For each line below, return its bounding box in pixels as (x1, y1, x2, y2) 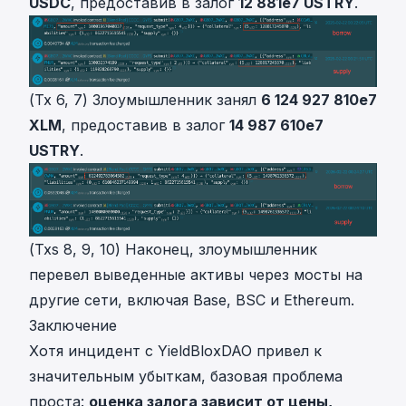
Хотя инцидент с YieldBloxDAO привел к (29, 342, 322, 361)
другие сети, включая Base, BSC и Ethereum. (29, 291, 354, 310)
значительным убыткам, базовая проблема (29, 367, 343, 386)
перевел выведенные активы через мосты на (29, 266, 362, 285)
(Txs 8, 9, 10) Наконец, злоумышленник (29, 240, 317, 259)
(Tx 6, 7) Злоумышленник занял (29, 90, 261, 109)
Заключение (29, 316, 117, 335)
